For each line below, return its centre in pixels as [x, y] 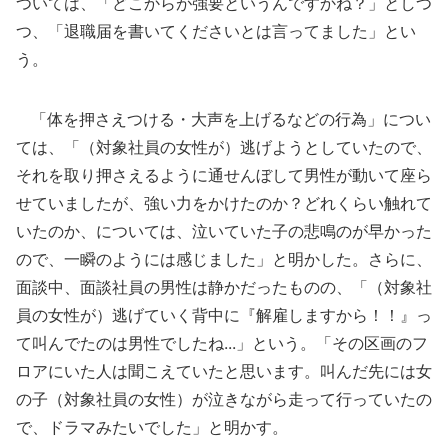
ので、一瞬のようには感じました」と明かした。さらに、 [224, 259]
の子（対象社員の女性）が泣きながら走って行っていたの [224, 399]
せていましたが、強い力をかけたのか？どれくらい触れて [224, 203]
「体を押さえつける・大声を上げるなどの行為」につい [223, 119]
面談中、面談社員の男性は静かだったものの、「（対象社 [224, 287]
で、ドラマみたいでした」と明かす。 [152, 427]
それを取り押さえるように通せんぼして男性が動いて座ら [224, 175]
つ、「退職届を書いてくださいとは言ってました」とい [216, 31]
